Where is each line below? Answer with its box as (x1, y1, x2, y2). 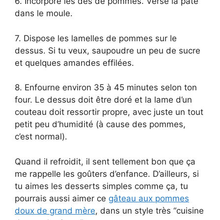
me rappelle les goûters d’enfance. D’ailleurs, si (15, 168, 199, 179)
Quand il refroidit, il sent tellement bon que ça (15, 156, 195, 166)
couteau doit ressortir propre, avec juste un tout (15, 107, 203, 117)
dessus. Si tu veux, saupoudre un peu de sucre (15, 45, 200, 55)
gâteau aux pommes (109, 193, 189, 203)
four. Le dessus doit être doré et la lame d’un (15, 95, 192, 105)
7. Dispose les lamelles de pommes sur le (15, 33, 177, 43)
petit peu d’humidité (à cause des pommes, (15, 119, 186, 130)
